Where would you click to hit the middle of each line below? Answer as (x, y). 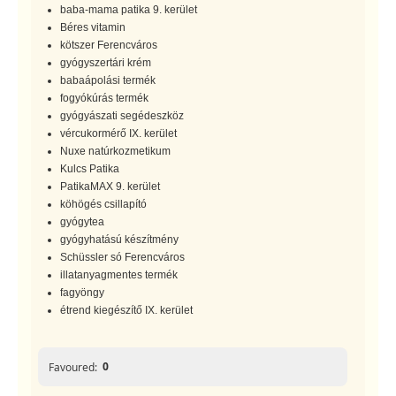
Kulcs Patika (90, 169)
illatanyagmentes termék (120, 275)
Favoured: (73, 367)
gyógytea (82, 222)
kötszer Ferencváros (109, 46)
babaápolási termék (108, 81)
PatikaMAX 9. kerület (110, 187)
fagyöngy (82, 293)
